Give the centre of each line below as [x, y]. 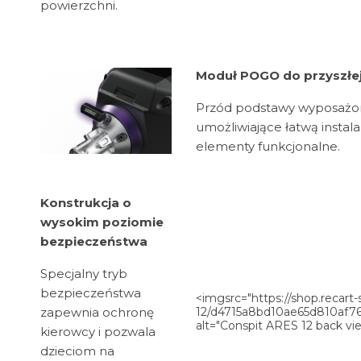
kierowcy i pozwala [98, 332]
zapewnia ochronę [97, 313]
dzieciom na [77, 351]
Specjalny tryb [84, 274]
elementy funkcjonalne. [268, 147]
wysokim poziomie [102, 222]
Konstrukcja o [86, 203]
